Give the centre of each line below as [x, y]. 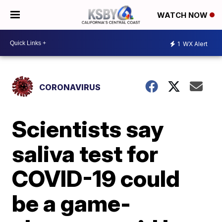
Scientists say [88, 129]
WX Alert [194, 44]
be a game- [72, 203]
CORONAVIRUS [70, 87]
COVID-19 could [96, 178]
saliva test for [85, 154]
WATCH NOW [183, 15]
